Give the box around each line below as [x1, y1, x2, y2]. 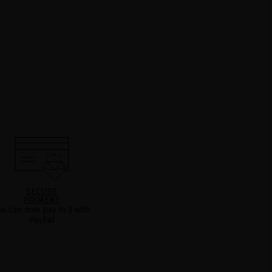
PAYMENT [24, 194, 59, 205]
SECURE [26, 186, 57, 197]
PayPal [29, 214, 55, 225]
